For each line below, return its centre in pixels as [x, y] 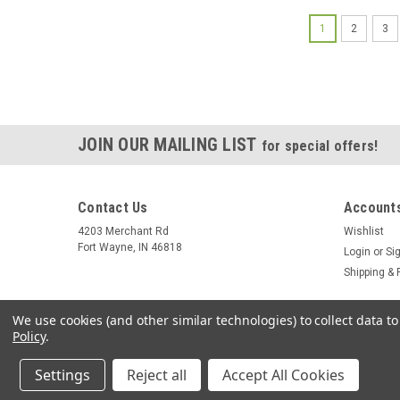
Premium [273, 386]
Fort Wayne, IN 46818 [130, 248]
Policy [29, 336]
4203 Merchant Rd [123, 232]
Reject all [157, 375]
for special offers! [320, 146]
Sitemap [221, 386]
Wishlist [363, 232]
